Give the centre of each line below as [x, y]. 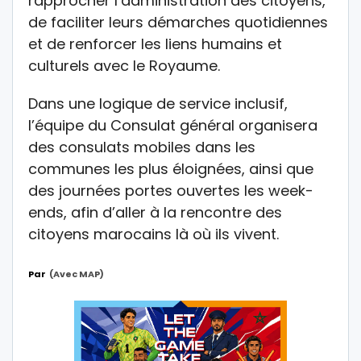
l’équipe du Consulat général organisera [173, 126]
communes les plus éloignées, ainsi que [171, 169]
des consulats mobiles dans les [142, 147]
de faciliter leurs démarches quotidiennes [178, 23]
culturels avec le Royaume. [124, 66]
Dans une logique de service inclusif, [158, 104]
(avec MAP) [77, 274]
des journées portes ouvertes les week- [171, 191]
